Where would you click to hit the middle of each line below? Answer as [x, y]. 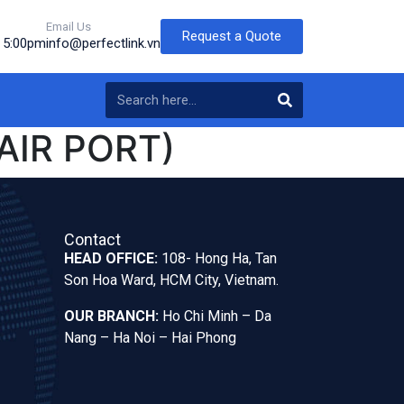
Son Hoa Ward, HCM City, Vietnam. [171, 280]
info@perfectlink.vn [103, 43]
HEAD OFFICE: [113, 258]
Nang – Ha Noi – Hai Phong [150, 337]
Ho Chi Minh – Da [217, 316]
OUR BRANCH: [111, 316]
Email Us [69, 26]
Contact [92, 239]
